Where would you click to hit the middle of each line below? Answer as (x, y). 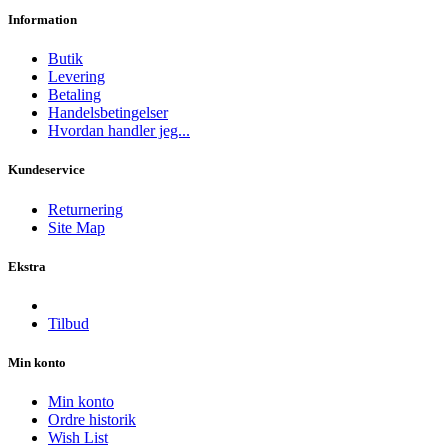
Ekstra (27, 266)
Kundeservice (46, 170)
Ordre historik (92, 420)
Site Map (76, 227)
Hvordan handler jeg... (119, 131)
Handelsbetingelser (108, 113)
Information (42, 20)
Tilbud (68, 323)
